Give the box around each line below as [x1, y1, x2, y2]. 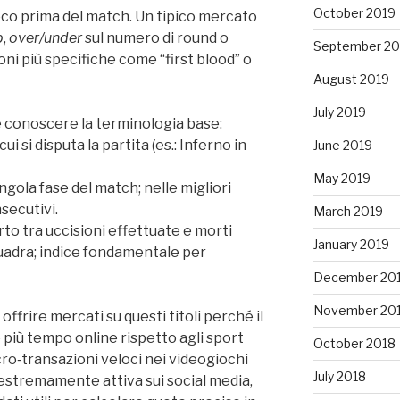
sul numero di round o [82, 29, 229, 46]
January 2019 [312, 237, 389, 252]
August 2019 [312, 71, 389, 87]
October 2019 [312, 5, 396, 21]
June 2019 [312, 137, 372, 153]
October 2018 [312, 336, 396, 351]
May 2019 [312, 171, 371, 186]
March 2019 [312, 204, 383, 219]
